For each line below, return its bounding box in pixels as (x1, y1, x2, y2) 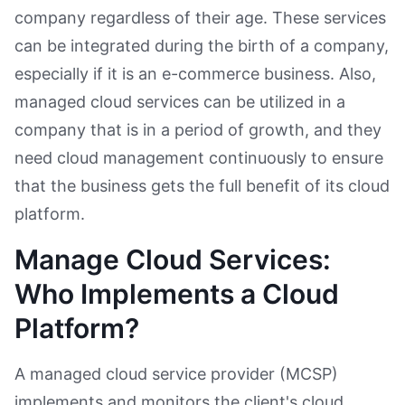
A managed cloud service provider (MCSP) (14, 363, 338, 383)
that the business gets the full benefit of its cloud (14, 175, 390, 195)
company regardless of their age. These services (14, 7, 386, 27)
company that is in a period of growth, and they (14, 119, 381, 139)
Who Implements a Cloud (14, 277, 339, 310)
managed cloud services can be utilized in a (14, 91, 345, 111)
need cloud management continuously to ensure (14, 147, 383, 167)
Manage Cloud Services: (14, 242, 331, 276)
